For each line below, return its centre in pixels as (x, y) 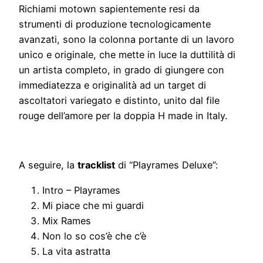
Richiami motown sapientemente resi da (109, 9)
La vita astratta (76, 251)
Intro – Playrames (81, 190)
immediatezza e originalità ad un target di (112, 85)
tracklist (96, 165)
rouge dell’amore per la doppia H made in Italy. (123, 115)
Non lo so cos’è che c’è (94, 236)
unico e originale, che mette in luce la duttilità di (127, 54)
